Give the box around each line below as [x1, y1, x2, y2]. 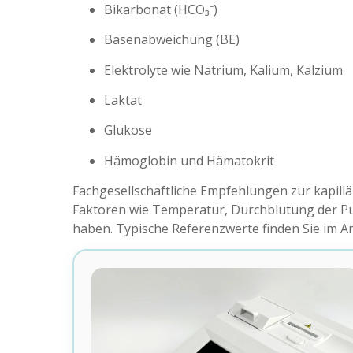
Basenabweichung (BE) [104, 31, 240, 49]
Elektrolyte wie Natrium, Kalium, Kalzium [104, 61, 343, 79]
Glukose [104, 121, 152, 139]
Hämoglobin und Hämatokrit [104, 151, 274, 169]
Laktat [104, 91, 142, 109]
